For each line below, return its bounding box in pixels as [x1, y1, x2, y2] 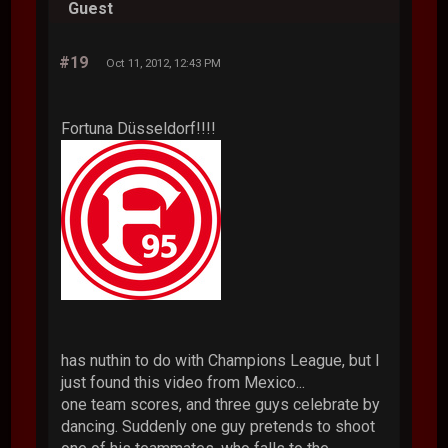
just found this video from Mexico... [61, 372, 306, 392]
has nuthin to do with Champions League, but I [61, 350, 381, 370]
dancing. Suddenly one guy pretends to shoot [61, 416, 376, 436]
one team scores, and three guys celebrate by [61, 394, 381, 414]
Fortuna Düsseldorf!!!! [61, 118, 217, 138]
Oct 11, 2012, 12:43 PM [106, 55, 222, 70]
